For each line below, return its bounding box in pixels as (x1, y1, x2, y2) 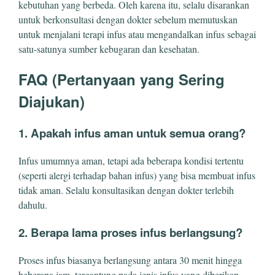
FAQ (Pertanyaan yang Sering (18, 69, 225, 90)
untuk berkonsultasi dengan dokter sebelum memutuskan (18, 12, 238, 26)
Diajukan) (18, 91, 85, 112)
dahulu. (18, 198, 47, 212)
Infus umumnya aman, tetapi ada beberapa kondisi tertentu (18, 154, 244, 168)
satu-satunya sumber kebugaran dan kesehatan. (18, 42, 199, 55)
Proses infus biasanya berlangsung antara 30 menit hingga (18, 253, 242, 266)
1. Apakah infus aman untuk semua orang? (18, 125, 246, 142)
